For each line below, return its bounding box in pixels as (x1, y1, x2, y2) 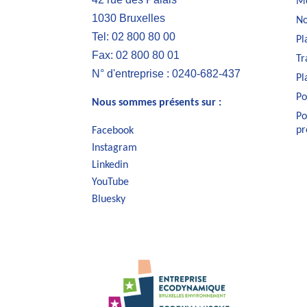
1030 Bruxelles (92, 12, 166, 25)
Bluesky (92, 194, 126, 206)
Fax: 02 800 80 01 (92, 49, 180, 62)
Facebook (92, 125, 134, 137)
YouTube (92, 177, 130, 188)
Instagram (92, 143, 138, 154)
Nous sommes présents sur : (92, 97, 222, 109)
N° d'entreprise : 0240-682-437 (92, 68, 241, 80)
